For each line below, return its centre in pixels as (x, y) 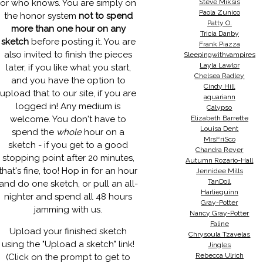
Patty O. (219, 23)
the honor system (41, 16)
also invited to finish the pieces (68, 55)
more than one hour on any (68, 29)
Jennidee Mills (219, 171)
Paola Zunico (219, 12)
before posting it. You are (82, 42)
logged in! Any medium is (68, 106)
